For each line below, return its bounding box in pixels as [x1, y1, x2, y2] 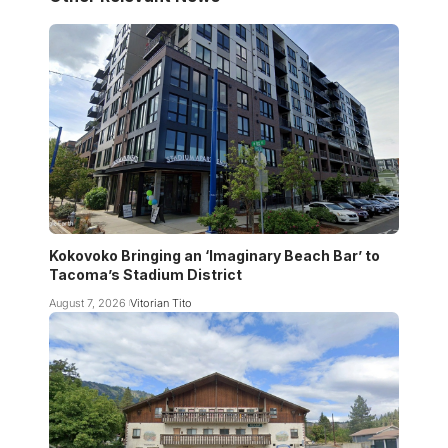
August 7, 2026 [49, 295, 126, 310]
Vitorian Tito [129, 295, 192, 310]
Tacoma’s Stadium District [49, 265, 242, 283]
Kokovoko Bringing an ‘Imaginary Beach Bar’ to [49, 246, 380, 264]
